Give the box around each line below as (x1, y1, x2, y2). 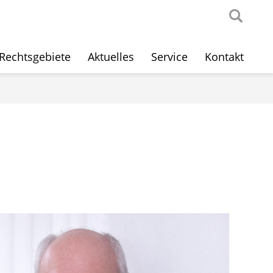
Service (151, 49, 188, 64)
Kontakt (205, 49, 244, 64)
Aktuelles (88, 49, 135, 64)
